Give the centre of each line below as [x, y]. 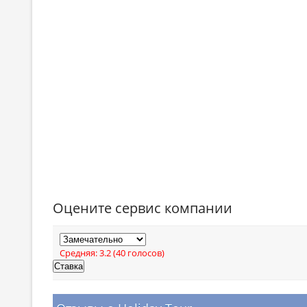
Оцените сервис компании [143, 208]
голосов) [145, 253]
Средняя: [79, 253]
